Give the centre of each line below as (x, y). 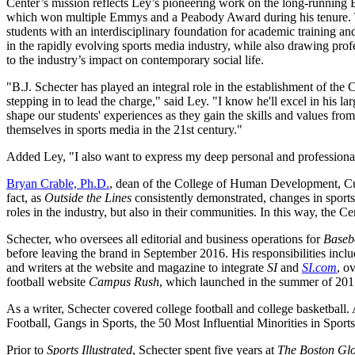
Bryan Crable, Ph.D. (58, 183)
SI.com (319, 267)
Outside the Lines (88, 197)
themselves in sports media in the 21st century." (124, 129)
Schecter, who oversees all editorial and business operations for (165, 239)
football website (48, 281)
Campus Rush (124, 281)
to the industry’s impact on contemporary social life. (135, 59)
